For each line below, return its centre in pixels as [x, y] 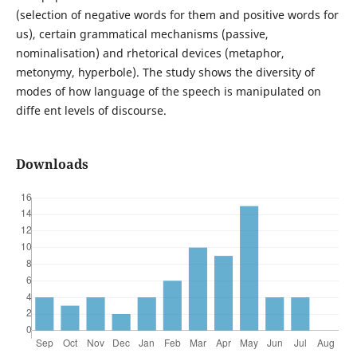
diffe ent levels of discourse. [91, 111]
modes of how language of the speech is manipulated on [168, 92]
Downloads [52, 165]
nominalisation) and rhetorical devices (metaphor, [150, 53]
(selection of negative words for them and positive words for [177, 15]
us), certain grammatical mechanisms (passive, [142, 34]
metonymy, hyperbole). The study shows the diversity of [165, 73]
